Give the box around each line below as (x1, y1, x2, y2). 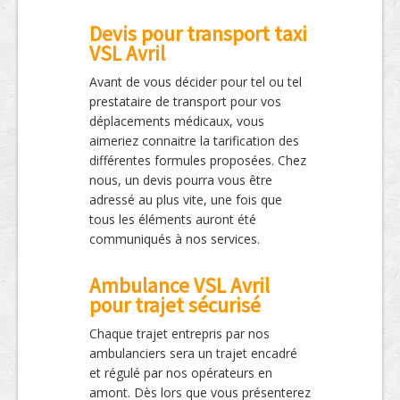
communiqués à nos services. (89, 230, 260, 248)
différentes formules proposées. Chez (89, 152, 306, 170)
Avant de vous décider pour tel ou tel (89, 73, 302, 91)
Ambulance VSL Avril (89, 272, 270, 299)
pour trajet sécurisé (89, 292, 261, 319)
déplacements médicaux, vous (89, 112, 264, 130)
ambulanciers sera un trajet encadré (89, 345, 297, 362)
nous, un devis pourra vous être (89, 171, 272, 189)
